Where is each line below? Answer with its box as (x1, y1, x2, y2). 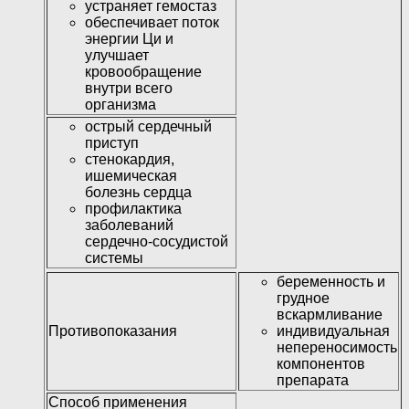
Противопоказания (48, 323, 177, 340)
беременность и (277, 274, 385, 290)
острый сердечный (85, 119, 212, 135)
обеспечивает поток (85, 15, 219, 31)
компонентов (277, 356, 365, 372)
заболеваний (85, 217, 173, 234)
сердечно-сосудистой (85, 234, 228, 250)
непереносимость (277, 340, 397, 356)
